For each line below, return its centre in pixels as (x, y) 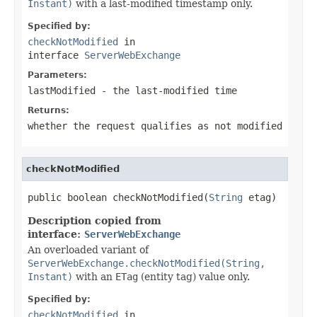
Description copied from (94, 220)
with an (94, 276)
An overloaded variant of (88, 249)
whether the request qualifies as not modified (155, 126)
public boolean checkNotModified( (118, 197)
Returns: (48, 110)
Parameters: (57, 75)
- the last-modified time (166, 90)
